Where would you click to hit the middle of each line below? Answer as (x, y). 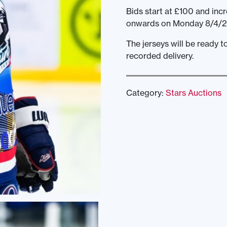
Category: (146, 93)
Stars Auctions (193, 93)
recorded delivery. (160, 56)
